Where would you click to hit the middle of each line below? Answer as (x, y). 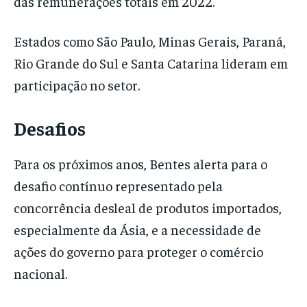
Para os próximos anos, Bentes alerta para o (140, 164)
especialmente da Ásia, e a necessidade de (137, 230)
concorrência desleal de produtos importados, (148, 208)
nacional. (40, 273)
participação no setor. (77, 85)
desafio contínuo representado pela (118, 186)
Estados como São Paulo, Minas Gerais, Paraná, (150, 41)
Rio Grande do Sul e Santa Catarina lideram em (151, 63)
